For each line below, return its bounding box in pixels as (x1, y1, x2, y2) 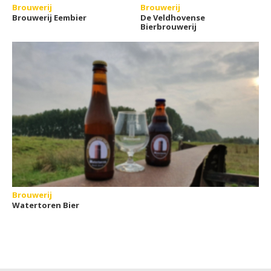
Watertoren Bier (12, 200, 79, 211)
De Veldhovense (140, 12, 206, 23)
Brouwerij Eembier (12, 12, 87, 23)
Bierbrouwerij (140, 21, 197, 32)
